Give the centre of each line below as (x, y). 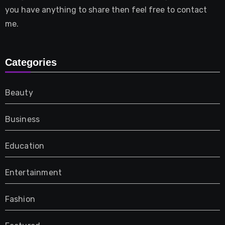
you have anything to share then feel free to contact (106, 10)
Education (25, 146)
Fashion (20, 199)
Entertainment (33, 172)
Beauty (19, 92)
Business (22, 119)
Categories (31, 62)
